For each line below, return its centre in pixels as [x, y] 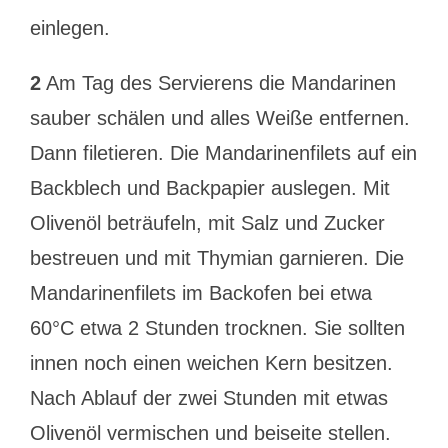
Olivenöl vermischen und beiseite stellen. [210, 433]
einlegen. [69, 28]
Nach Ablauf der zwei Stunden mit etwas [208, 398]
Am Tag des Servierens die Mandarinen [218, 83]
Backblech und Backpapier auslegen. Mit [209, 188]
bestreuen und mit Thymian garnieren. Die [216, 258]
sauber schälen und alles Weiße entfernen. [219, 118]
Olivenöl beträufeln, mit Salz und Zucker [207, 223]
